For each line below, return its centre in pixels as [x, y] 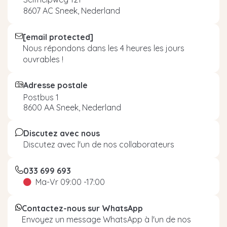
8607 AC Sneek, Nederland [72, 11]
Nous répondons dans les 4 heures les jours [103, 48]
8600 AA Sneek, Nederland [72, 108]
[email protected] [58, 37]
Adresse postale [55, 85]
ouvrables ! [43, 60]
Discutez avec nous [62, 134]
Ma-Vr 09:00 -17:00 [70, 182]
